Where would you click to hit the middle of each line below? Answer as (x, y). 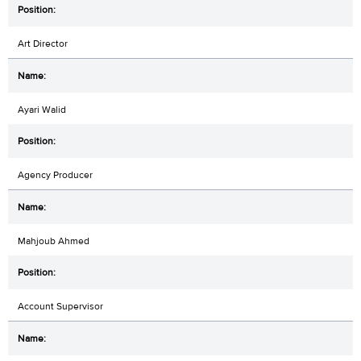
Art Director (43, 43)
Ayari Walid (42, 109)
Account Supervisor (60, 306)
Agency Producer (55, 174)
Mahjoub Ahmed (54, 241)
